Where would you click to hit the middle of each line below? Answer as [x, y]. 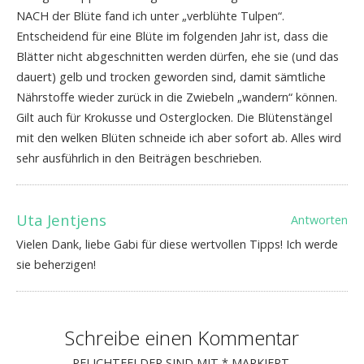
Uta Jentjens [61, 220]
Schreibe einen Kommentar [182, 338]
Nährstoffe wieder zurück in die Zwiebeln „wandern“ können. [177, 97]
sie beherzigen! [56, 265]
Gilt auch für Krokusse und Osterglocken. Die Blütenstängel [174, 118]
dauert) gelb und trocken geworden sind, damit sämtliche [171, 77]
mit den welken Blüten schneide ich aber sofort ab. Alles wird [179, 138]
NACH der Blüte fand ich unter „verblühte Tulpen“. [150, 16]
